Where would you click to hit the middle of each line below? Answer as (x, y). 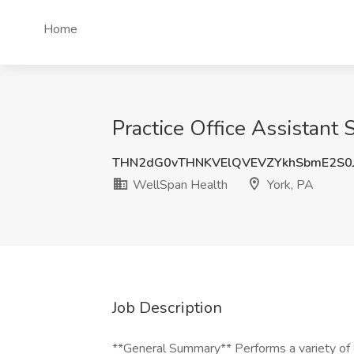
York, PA (289, 185)
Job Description (167, 308)
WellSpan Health (179, 185)
